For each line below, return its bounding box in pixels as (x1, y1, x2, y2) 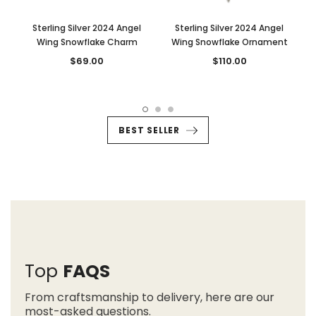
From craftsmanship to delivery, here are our (25, 288, 274, 305)
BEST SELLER (119, 123, 180, 136)
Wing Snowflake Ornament (171, 35, 288, 48)
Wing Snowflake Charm (36, 35, 138, 48)
